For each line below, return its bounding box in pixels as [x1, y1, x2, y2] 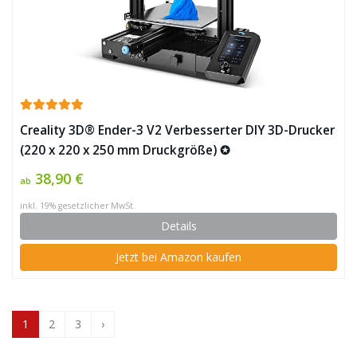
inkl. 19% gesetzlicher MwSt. [20, 200, 135, 212]
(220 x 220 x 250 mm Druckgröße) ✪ [20, 142, 230, 159]
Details [160, 218, 197, 234]
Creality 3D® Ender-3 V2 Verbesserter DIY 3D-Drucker [20, 122, 335, 139]
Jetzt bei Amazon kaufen [116, 249, 241, 265]
